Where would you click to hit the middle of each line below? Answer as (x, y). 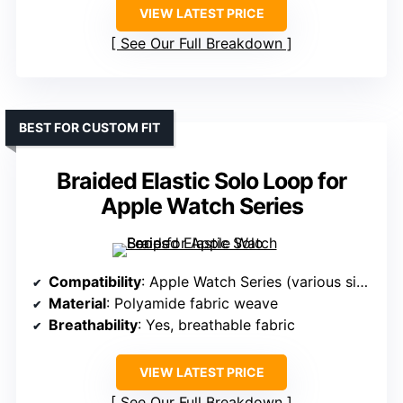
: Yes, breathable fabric (216, 325)
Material (77, 304)
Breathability (93, 325)
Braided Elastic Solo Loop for (201, 181)
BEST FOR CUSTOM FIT (90, 128)
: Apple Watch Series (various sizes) (249, 282)
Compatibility (95, 282)
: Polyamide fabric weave (192, 304)
